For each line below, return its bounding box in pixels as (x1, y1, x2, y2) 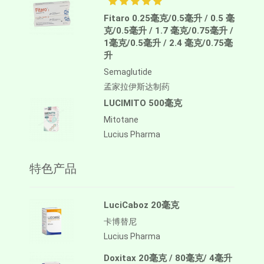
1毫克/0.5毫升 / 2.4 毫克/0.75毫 (104, 38, 233, 49)
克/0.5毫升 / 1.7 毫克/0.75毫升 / (104, 25, 233, 37)
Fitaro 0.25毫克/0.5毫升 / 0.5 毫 (104, 13, 235, 24)
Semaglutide (104, 67, 152, 77)
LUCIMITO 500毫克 (104, 98, 182, 109)
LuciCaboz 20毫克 (104, 200, 179, 211)
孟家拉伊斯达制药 (104, 82, 170, 92)
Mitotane (104, 115, 138, 125)
